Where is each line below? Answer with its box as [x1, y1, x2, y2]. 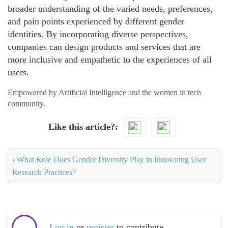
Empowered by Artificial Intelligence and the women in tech [8, 88, 201, 97]
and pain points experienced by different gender [8, 16, 184, 26]
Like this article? [48, 121, 115, 132]
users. [8, 67, 29, 77]
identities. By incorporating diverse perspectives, [8, 29, 188, 39]
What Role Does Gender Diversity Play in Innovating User [15, 155, 206, 164]
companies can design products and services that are [8, 42, 201, 52]
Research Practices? [12, 167, 76, 177]
